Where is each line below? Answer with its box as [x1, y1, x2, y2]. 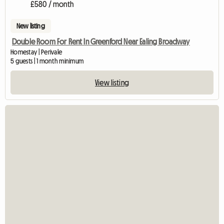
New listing [16, 22, 45, 30]
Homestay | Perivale [10, 48, 62, 56]
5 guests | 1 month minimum [10, 57, 84, 65]
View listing [95, 78, 129, 87]
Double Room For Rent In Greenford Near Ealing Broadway [12, 37, 190, 46]
